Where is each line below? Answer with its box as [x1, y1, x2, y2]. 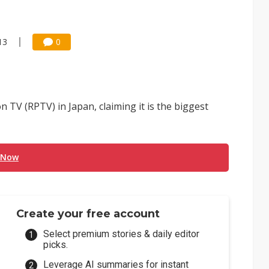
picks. [43, 239, 68, 250]
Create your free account [16, 207, 160, 220]
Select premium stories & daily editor [43, 228, 200, 240]
